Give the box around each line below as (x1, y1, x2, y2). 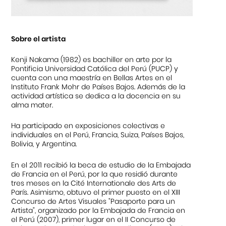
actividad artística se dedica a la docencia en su (11, 90, 181, 101)
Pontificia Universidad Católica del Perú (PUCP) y (11, 63, 179, 74)
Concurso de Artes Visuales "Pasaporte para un (11, 196, 176, 206)
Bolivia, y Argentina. (11, 139, 77, 149)
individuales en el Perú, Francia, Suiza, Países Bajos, (11, 130, 185, 140)
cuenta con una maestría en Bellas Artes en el (11, 72, 173, 83)
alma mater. (11, 99, 53, 110)
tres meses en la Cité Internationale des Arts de (11, 178, 177, 188)
